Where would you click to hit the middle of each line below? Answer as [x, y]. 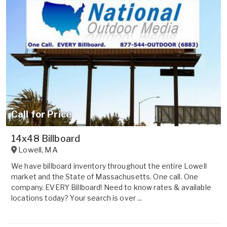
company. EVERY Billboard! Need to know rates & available [111, 187]
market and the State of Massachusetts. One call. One [105, 177]
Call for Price [41, 115]
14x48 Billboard [46, 139]
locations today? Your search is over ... [77, 198]
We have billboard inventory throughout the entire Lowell [109, 166]
